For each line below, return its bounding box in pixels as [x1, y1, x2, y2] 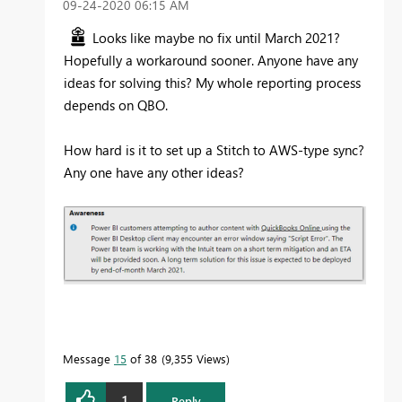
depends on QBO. [64, 96, 168, 115]
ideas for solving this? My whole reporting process [64, 74, 361, 92]
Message [63, 350, 114, 366]
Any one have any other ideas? [64, 163, 244, 182]
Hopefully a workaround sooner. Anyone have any [64, 51, 358, 70]
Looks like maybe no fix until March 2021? [92, 29, 340, 48]
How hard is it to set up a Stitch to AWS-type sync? [64, 141, 364, 160]
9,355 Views [165, 350, 226, 366]
